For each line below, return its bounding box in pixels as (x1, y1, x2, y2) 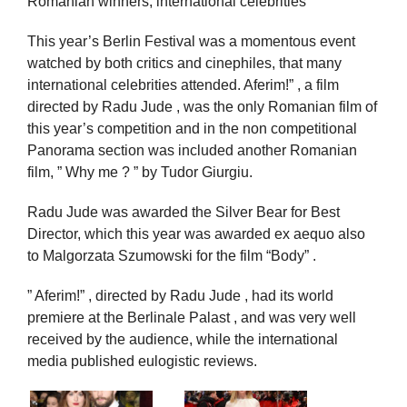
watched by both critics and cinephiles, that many (27, 55, 342, 71)
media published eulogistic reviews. (27, 352, 257, 369)
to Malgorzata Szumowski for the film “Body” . (27, 247, 316, 263)
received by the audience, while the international (27, 331, 338, 347)
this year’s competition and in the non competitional (27, 120, 357, 136)
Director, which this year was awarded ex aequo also (27, 225, 365, 242)
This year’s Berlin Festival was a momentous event (27, 33, 355, 49)
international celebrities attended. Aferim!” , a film (27, 76, 339, 93)
